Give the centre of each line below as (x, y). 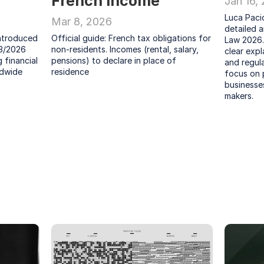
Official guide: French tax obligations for (131, 38)
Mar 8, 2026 (82, 22)
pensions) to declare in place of (114, 60)
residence (70, 72)
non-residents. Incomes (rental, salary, (125, 49)
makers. (239, 96)
